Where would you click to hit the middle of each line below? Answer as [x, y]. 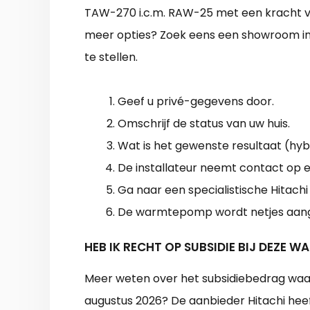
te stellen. [111, 57]
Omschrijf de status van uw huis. [204, 123]
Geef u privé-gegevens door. [196, 101]
